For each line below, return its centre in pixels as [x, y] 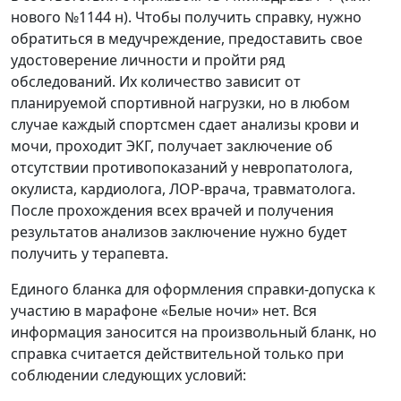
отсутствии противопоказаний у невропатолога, [182, 168]
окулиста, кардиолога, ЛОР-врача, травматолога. [183, 189]
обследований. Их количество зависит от [156, 82]
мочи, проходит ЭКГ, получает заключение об [172, 146]
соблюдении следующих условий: [128, 375]
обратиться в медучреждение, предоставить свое [187, 39]
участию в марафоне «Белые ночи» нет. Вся [164, 311]
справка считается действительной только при [177, 354]
